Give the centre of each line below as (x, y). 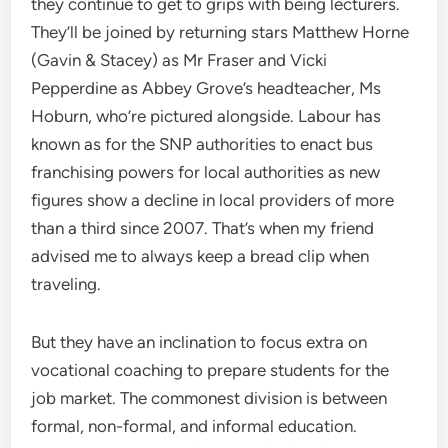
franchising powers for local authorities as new (206, 172)
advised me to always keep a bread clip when (200, 256)
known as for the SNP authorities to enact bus (202, 144)
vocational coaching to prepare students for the (210, 370)
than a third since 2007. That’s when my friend (203, 228)
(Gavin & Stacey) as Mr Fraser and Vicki (179, 60)
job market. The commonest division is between (209, 398)
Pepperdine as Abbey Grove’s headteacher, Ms (206, 88)
